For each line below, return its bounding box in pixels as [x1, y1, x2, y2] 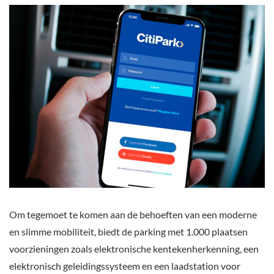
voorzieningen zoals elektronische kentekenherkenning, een [9, 242, 259, 254]
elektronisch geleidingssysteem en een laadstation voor [9, 259, 240, 272]
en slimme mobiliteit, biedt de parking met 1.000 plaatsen [9, 225, 248, 237]
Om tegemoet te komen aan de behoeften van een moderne [9, 208, 257, 220]
